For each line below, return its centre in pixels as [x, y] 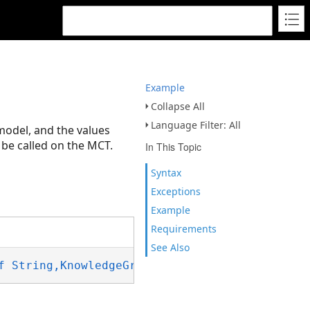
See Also [170, 247]
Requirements [184, 229]
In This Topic [173, 147]
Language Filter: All [196, 125]
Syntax [166, 173]
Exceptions [176, 191]
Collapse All [178, 106]
